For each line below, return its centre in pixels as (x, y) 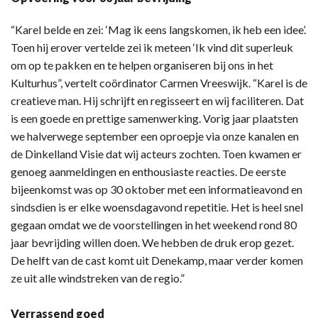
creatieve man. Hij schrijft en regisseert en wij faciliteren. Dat (157, 101)
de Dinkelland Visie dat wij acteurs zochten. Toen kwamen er (156, 154)
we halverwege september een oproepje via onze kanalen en (155, 136)
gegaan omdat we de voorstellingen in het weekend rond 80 (154, 225)
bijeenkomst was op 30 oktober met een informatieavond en (157, 190)
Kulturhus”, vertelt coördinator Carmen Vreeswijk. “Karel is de (159, 83)
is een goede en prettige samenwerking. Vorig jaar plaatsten (154, 119)
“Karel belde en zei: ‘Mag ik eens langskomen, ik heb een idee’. (158, 30)
